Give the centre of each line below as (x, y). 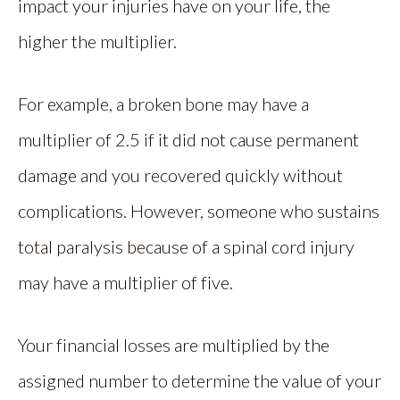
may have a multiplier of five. (125, 282)
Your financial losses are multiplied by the (174, 345)
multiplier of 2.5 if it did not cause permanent (188, 139)
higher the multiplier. (97, 41)
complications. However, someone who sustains (199, 211)
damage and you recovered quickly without (180, 175)
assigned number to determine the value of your (200, 380)
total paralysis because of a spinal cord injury (186, 246)
